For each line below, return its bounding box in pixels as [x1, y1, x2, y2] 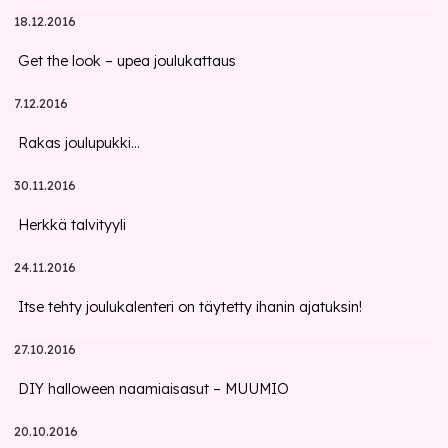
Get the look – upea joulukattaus [18, 52, 237, 70]
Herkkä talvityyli [18, 216, 127, 234]
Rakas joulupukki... [18, 134, 141, 152]
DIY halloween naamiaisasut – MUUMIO [18, 380, 290, 398]
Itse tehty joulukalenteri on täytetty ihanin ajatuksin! [18, 298, 363, 316]
